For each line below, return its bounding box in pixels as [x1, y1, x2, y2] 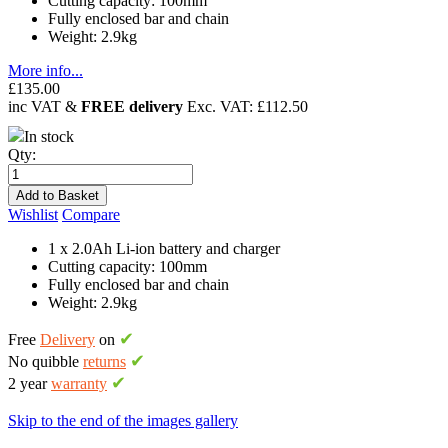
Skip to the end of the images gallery [8, 411, 238, 429]
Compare [62, 205, 120, 223]
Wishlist [8, 205, 58, 223]
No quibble [8, 352, 83, 370]
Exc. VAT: [187, 97, 257, 115]
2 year [8, 374, 51, 392]
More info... [8, 61, 83, 79]
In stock [24, 127, 74, 145]
